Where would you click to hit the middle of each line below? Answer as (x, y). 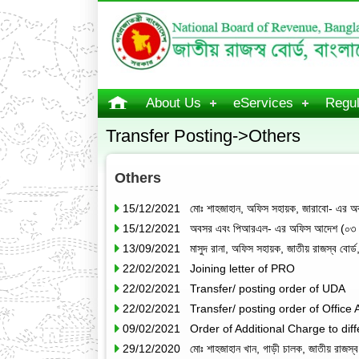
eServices (263, 103)
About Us (173, 103)
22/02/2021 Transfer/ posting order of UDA (234, 288)
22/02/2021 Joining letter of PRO (209, 268)
